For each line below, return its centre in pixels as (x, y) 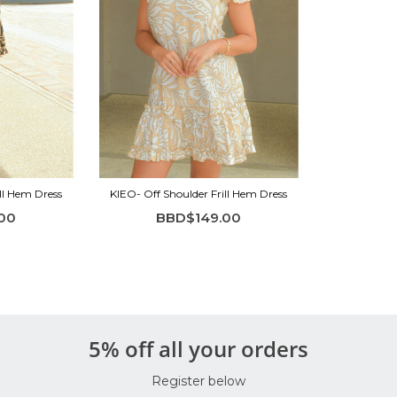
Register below (198, 381)
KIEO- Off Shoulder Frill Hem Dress (198, 193)
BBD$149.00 (198, 217)
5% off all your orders (198, 349)
